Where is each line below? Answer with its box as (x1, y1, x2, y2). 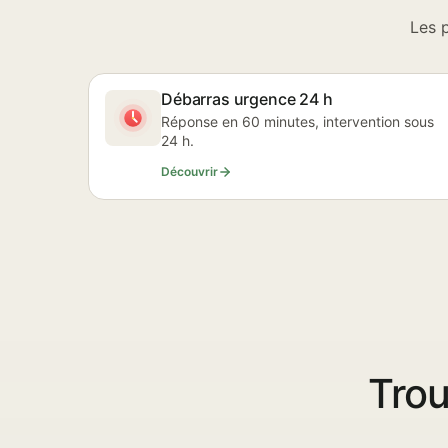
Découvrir (161, 164, 218, 179)
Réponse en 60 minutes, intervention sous (161, 113, 434, 130)
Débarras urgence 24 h (161, 89, 333, 109)
